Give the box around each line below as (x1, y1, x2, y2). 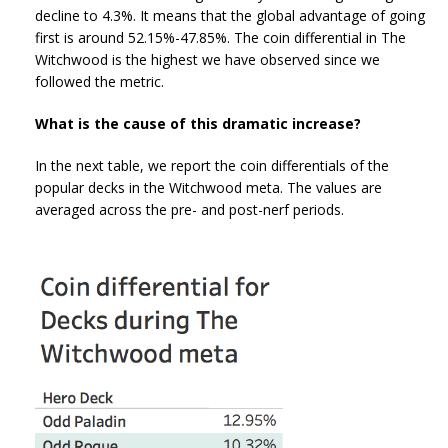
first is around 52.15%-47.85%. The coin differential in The (35, 28, 406, 48)
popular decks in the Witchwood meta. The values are (35, 178, 382, 198)
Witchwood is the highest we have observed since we (35, 50, 380, 70)
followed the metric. (35, 72, 164, 92)
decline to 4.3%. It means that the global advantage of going (35, 6, 425, 26)
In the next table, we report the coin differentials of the (35, 156, 389, 176)
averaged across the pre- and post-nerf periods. (35, 200, 344, 220)
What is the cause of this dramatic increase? (35, 114, 361, 134)
